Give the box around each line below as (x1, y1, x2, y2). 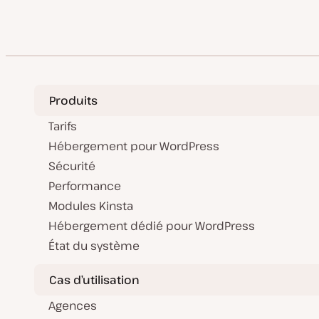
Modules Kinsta (48, 198, 133, 214)
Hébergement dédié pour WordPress (48, 218, 255, 234)
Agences (48, 298, 97, 313)
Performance (48, 178, 121, 194)
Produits (49, 92, 98, 108)
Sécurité (48, 158, 95, 174)
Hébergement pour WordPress (48, 138, 219, 154)
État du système (48, 238, 140, 253)
